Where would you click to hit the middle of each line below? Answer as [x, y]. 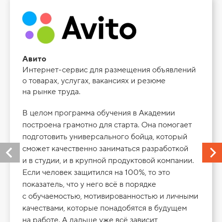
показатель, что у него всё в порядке [89, 185]
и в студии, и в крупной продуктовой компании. [108, 161]
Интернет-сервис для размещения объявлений [109, 70]
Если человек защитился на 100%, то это [96, 173]
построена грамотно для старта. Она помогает [107, 125]
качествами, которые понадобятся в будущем [105, 208]
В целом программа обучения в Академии [99, 113]
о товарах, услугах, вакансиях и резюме [94, 81]
